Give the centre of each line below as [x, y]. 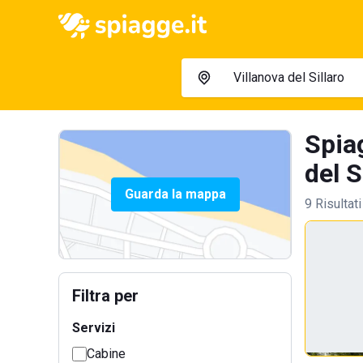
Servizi [94, 328]
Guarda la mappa [175, 194]
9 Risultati [333, 204]
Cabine [106, 354]
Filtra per [105, 296]
